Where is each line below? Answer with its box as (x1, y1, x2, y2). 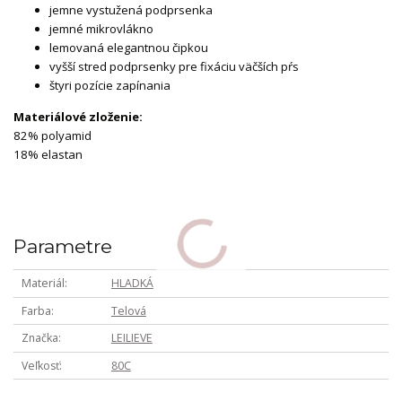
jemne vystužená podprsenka (49, 2, 213, 19)
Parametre (13, 235, 112, 258)
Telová (110, 302, 146, 319)
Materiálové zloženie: (13, 109, 143, 126)
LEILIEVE (110, 330, 153, 346)
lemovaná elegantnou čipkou (49, 39, 208, 57)
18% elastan (13, 146, 83, 163)
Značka (21, 330, 58, 346)
